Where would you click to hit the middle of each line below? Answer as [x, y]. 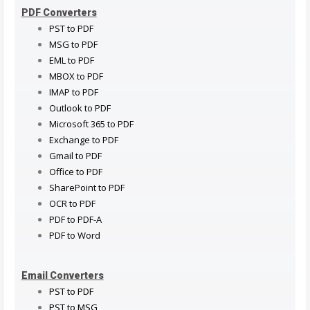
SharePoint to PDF [86, 187]
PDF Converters [59, 12]
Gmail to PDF [75, 155]
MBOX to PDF [76, 76]
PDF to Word [74, 235]
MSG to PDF [73, 44]
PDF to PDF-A [75, 219]
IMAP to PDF [73, 92]
